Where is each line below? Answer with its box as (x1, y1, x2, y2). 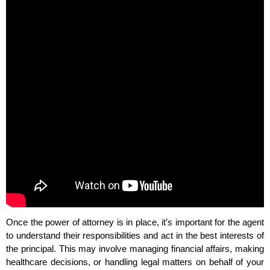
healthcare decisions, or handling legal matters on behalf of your (6, 257, 264, 268)
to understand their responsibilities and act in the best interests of (6, 230, 264, 241)
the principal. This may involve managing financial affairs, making (6, 243, 264, 254)
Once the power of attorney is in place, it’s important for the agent (6, 217, 264, 228)
